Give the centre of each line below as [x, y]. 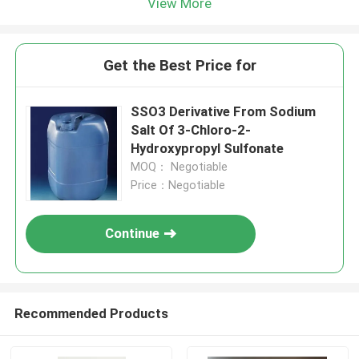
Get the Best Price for [179, 66]
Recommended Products [91, 313]
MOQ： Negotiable [179, 167]
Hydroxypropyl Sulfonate [208, 149]
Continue [133, 234]
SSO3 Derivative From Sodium [224, 112]
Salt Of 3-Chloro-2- [191, 130]
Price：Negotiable [178, 186]
